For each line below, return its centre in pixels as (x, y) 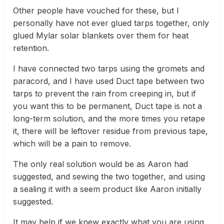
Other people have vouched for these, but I (96, 10)
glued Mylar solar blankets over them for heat (101, 35)
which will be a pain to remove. (72, 143)
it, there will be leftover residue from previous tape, (110, 131)
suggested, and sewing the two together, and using (109, 176)
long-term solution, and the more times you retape (109, 118)
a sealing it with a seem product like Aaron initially (107, 189)
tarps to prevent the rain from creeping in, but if (104, 93)
